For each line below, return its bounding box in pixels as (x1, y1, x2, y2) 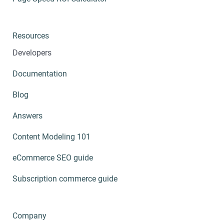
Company (12, 211, 46, 221)
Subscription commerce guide (12, 174, 117, 184)
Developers (12, 48, 51, 58)
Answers (12, 111, 42, 121)
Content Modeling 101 (12, 132, 90, 142)
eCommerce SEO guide (12, 153, 93, 163)
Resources (12, 31, 49, 41)
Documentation (12, 69, 67, 79)
